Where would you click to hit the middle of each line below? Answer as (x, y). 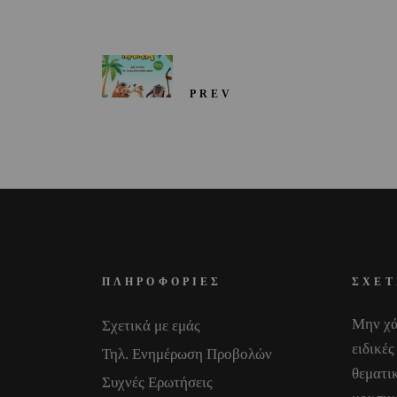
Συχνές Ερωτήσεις (157, 382)
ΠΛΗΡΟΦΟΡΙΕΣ (162, 282)
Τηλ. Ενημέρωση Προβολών (187, 354)
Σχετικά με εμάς (151, 326)
